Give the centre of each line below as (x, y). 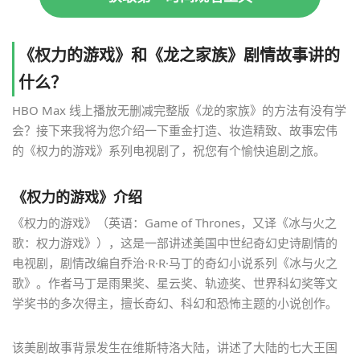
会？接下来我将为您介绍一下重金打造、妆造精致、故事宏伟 (175, 131)
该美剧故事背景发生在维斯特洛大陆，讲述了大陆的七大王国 (175, 348)
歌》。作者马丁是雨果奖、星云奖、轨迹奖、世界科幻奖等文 (175, 283)
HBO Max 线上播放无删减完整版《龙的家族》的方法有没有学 (179, 110)
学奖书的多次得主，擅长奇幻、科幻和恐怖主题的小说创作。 (175, 303)
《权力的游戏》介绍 (77, 197)
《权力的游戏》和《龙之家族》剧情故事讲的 (179, 55)
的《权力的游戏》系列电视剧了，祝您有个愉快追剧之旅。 (169, 151)
